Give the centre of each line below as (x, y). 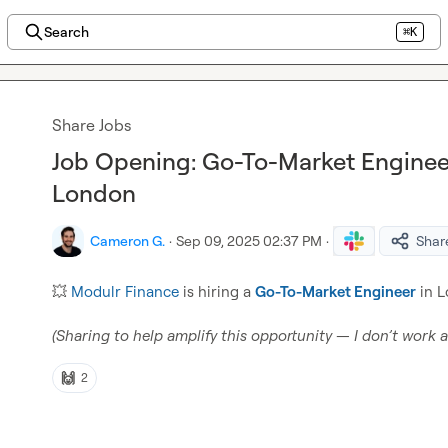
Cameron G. (127, 240)
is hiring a (217, 291)
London (94, 193)
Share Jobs (91, 125)
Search (66, 31)
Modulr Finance (125, 291)
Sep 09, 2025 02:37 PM (249, 240)
